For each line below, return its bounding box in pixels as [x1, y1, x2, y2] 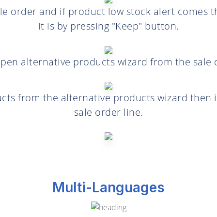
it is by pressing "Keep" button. [38, 19, 179, 33]
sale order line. [74, 106, 143, 119]
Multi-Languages [52, 179, 165, 196]
